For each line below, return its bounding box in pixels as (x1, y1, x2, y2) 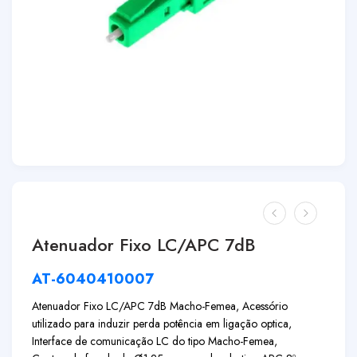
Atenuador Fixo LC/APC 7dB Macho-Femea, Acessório (32, 298, 288, 314)
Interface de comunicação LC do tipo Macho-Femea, (32, 333, 277, 349)
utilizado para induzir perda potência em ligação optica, (32, 316, 292, 331)
